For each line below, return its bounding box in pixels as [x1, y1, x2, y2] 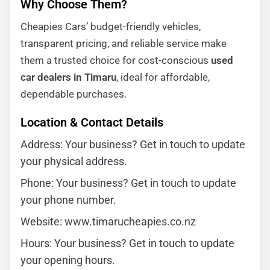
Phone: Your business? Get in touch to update [20, 177, 236, 189]
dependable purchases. [20, 88, 127, 100]
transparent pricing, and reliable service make [20, 37, 227, 49]
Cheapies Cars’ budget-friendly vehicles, [20, 20, 201, 33]
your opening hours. [20, 254, 115, 266]
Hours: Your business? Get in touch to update [20, 237, 234, 250]
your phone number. [20, 193, 116, 206]
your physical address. [20, 155, 127, 168]
